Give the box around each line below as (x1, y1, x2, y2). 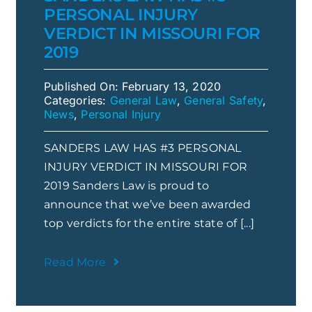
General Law (109, 93, 177, 107)
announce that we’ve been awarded (44, 197, 251, 211)
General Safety (184, 93, 263, 107)
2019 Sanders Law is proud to (44, 178, 210, 192)
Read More (44, 255, 107, 269)
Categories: (44, 93, 110, 107)
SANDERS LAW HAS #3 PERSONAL (44, 141, 242, 155)
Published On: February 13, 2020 (44, 79, 221, 93)
